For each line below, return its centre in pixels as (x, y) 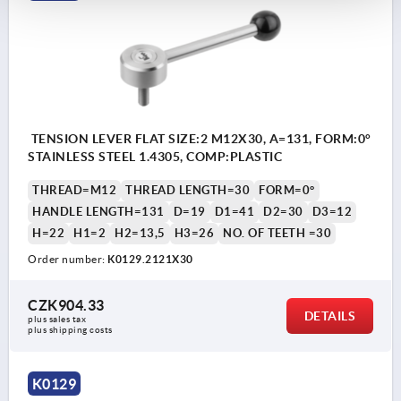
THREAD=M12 (74, 191)
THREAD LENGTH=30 (188, 191)
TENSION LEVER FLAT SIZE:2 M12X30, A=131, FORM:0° (200, 139)
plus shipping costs (70, 330)
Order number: (68, 260)
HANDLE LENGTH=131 (98, 212)
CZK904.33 (66, 306)
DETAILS (329, 316)
